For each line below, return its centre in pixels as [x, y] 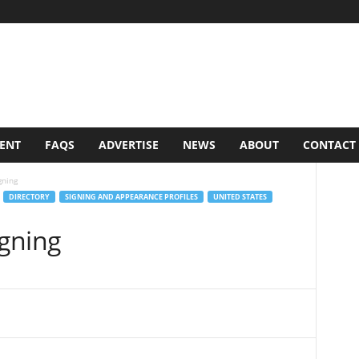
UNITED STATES [240, 197]
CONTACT [329, 145]
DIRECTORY [29, 197]
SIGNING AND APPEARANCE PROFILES [131, 197]
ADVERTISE [128, 145]
